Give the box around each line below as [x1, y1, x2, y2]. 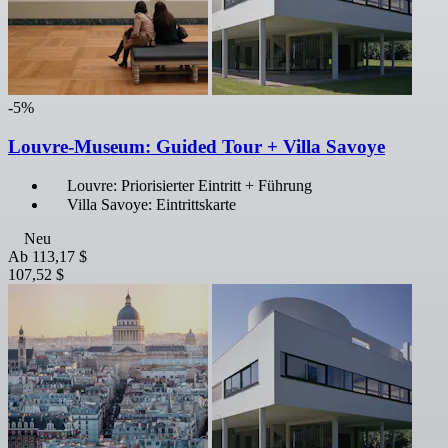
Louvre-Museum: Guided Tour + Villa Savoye [8, 135, 385, 157]
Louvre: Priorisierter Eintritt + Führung [67, 177, 312, 195]
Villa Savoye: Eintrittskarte [67, 196, 236, 214]
